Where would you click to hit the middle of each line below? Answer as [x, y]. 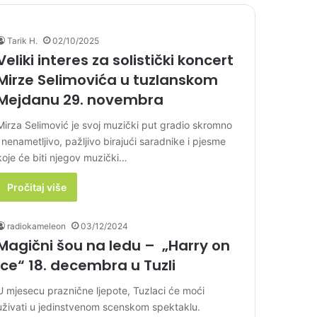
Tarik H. [22, 41]
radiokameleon [36, 226]
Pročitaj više [37, 187]
